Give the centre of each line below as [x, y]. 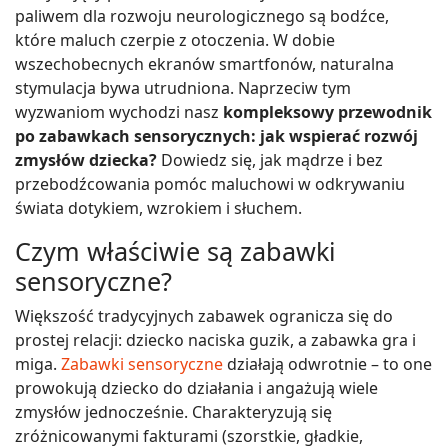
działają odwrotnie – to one [327, 364]
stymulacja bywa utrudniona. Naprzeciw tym [183, 88]
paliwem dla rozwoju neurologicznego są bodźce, [202, 16]
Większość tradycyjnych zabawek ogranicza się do [204, 316]
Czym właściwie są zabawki [175, 251]
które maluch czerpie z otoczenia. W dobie [175, 40]
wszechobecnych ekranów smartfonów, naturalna [204, 64]
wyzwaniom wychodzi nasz [119, 112]
